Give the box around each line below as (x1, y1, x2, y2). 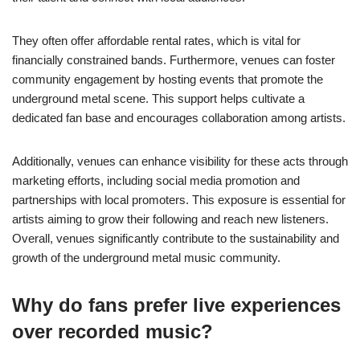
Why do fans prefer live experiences (12, 294, 341, 317)
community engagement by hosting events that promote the (12, 72, 323, 87)
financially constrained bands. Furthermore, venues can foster (12, 53, 335, 67)
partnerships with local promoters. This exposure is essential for (12, 193, 346, 207)
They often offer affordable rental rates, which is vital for (12, 34, 301, 48)
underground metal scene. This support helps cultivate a (12, 92, 305, 106)
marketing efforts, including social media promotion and (12, 174, 300, 188)
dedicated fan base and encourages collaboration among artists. (12, 111, 346, 125)
